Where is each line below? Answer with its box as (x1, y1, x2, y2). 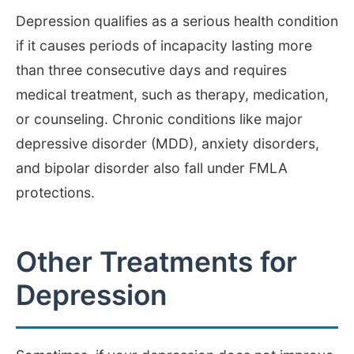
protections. (16, 183, 95, 201)
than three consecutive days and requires (16, 61, 287, 78)
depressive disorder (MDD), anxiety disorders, (16, 134, 319, 152)
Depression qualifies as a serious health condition (16, 12, 338, 29)
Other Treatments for (16, 245, 297, 280)
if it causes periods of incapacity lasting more (16, 36, 312, 54)
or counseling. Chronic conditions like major (16, 110, 303, 127)
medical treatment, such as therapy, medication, (16, 85, 329, 103)
